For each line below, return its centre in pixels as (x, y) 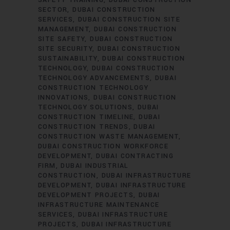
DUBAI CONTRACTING (135, 156)
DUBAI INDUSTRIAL (95, 166)
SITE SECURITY (65, 49)
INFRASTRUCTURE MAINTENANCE (99, 205)
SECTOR (53, 10)
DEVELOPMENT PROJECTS (86, 195)
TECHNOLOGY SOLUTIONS (85, 107)
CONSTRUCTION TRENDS (83, 127)
